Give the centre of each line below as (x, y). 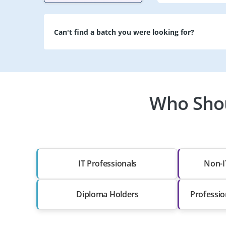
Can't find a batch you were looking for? (124, 32)
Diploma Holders (107, 194)
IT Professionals (107, 163)
